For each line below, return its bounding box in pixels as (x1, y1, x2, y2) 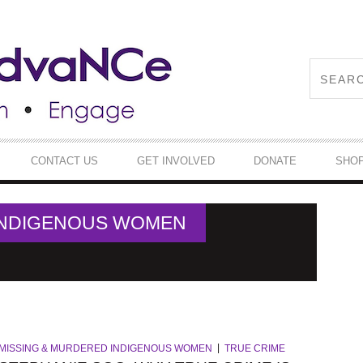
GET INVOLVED (137, 154, 215, 167)
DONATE (254, 154, 297, 167)
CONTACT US (31, 154, 98, 167)
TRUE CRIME (224, 342, 285, 354)
